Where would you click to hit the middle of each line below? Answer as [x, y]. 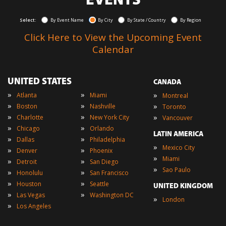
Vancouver [178, 118]
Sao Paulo [177, 169]
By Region [191, 20]
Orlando [102, 128]
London [174, 199]
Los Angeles [34, 206]
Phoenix [101, 150]
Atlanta [27, 95]
